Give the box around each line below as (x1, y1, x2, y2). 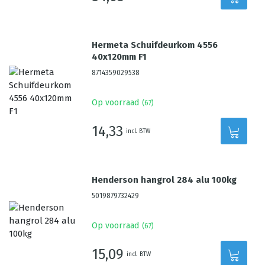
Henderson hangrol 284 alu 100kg (92, 174, 237, 185)
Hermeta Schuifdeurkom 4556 (92, 40, 218, 50)
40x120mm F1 (92, 51, 147, 62)
